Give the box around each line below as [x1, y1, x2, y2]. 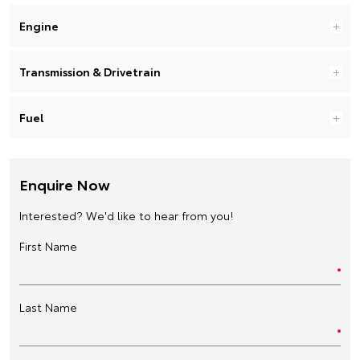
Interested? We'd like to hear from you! [19, 207, 233, 223]
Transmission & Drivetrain [19, 63, 161, 80]
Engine [19, 18, 59, 34]
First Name [19, 238, 77, 254]
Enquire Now [19, 174, 110, 194]
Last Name [19, 299, 77, 315]
